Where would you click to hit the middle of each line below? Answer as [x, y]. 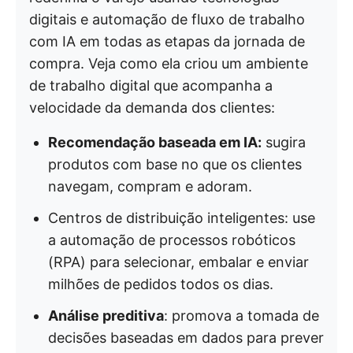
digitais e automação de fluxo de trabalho [167, 19]
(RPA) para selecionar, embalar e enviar [178, 262]
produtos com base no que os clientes [175, 164]
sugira [284, 142]
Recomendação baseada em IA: [155, 142]
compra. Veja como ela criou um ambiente [169, 63]
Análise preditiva [106, 316]
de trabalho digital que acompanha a [151, 85]
